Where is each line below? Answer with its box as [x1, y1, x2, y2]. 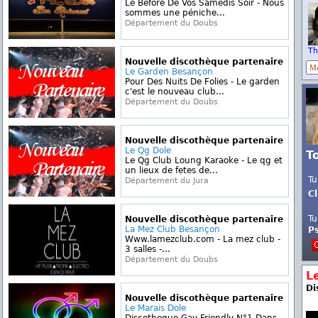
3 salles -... [125, 244, 170, 254]
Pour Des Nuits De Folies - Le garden [125, 77, 280, 87]
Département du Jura [125, 176, 209, 185]
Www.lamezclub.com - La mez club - [125, 234, 280, 244]
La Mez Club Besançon [125, 224, 220, 234]
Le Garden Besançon [125, 67, 213, 77]
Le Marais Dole [125, 303, 186, 313]
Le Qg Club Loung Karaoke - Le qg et [125, 155, 283, 165]
